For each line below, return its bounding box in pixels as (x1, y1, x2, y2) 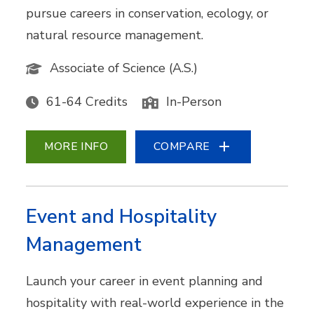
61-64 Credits (46, 93, 128, 110)
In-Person (166, 93, 222, 110)
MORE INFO (44, 138, 109, 154)
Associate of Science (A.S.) (50, 59, 198, 76)
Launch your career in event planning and (26, 272, 264, 289)
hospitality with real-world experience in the (26, 294, 285, 311)
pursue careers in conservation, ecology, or (26, 4, 269, 22)
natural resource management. (26, 26, 204, 43)
